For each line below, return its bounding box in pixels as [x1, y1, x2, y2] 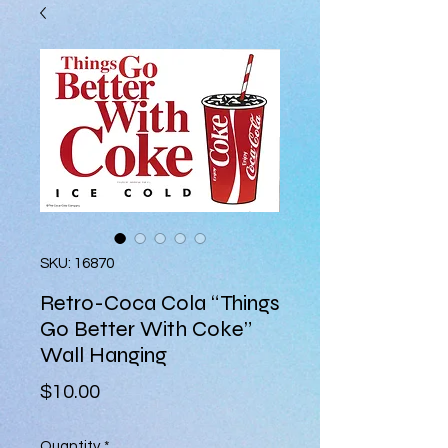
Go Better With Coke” [40, 316, 252, 342]
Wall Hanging [40, 342, 167, 368]
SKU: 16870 [40, 256, 114, 271]
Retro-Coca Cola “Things [40, 290, 280, 316]
